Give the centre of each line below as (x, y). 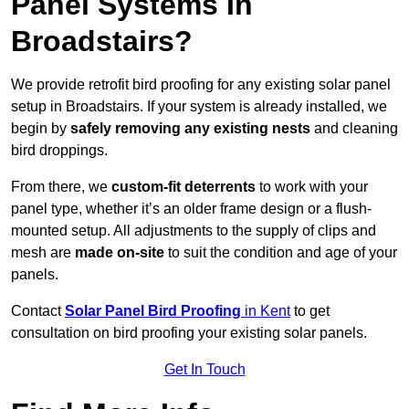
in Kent (267, 311)
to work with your (312, 187)
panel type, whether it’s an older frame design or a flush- (191, 209)
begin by (41, 129)
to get (310, 311)
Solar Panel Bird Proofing (155, 311)
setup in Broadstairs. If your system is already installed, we (199, 107)
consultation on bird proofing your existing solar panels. (189, 333)
